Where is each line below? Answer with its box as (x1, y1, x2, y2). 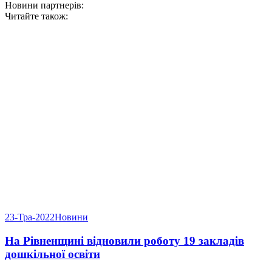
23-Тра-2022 (5, 212, 55, 223)
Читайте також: (5, 11, 68, 22)
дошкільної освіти (5, 248, 100, 261)
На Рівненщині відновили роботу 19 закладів (5, 234, 244, 248)
